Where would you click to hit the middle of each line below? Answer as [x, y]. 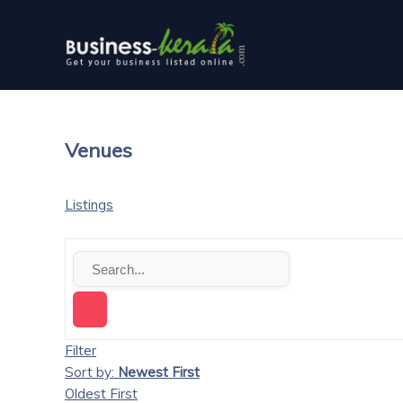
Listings [89, 205]
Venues [99, 151]
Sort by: [91, 372]
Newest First [159, 372]
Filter [81, 351]
